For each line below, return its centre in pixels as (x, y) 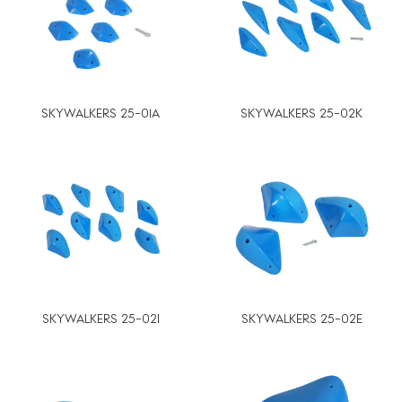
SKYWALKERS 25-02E (301, 318)
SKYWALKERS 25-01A (100, 113)
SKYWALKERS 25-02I (100, 318)
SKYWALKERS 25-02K (301, 113)
